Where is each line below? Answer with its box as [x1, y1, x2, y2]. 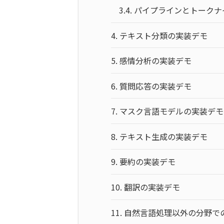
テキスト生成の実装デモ [119, 130, 208, 142]
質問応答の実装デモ [119, 79, 192, 92]
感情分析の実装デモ [119, 54, 192, 67]
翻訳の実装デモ [124, 181, 180, 193]
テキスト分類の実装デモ [119, 29, 208, 41]
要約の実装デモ [119, 155, 176, 168]
